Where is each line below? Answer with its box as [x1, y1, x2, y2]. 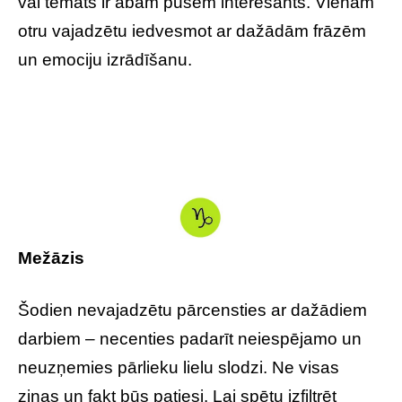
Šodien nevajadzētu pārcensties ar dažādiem [18, 301, 367, 320]
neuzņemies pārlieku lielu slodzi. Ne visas [18, 358, 339, 378]
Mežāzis [18, 249, 84, 268]
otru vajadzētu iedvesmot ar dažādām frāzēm [18, 21, 366, 40]
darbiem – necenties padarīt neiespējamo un [18, 329, 362, 349]
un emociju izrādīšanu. [18, 49, 192, 69]
